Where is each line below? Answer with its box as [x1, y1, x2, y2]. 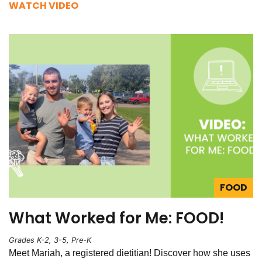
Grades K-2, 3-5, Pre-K [9, 236, 91, 245]
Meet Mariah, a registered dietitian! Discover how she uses [9, 248, 250, 258]
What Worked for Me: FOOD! [9, 208, 224, 229]
